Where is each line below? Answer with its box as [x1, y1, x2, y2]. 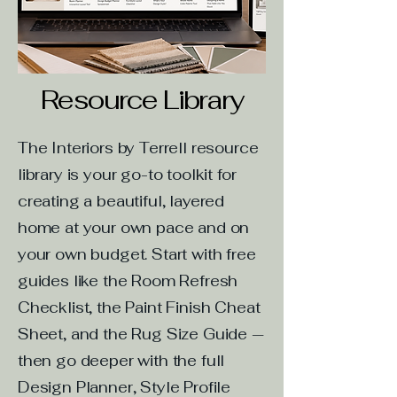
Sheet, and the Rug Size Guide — [18, 323, 264, 344]
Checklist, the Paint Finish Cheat [18, 297, 261, 317]
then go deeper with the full [18, 350, 225, 370]
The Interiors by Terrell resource [18, 137, 259, 158]
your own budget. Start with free [18, 244, 256, 264]
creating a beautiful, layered [18, 191, 225, 211]
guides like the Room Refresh [18, 270, 238, 291]
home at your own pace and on [18, 217, 250, 237]
